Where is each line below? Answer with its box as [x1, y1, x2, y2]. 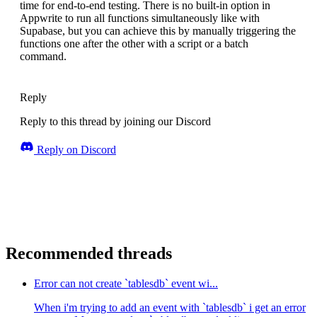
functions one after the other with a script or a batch [20, 38, 248, 50]
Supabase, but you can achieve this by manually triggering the [20, 25, 296, 38]
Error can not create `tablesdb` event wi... [34, 277, 218, 290]
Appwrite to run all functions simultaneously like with [20, 12, 260, 25]
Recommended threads [6, 244, 172, 263]
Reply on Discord [34, 144, 116, 156]
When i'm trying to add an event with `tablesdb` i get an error [34, 301, 306, 314]
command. [20, 50, 67, 63]
